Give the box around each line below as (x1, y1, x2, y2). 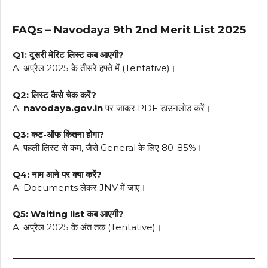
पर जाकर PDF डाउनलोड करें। (103, 102, 211, 114)
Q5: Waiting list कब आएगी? (13, 208, 124, 220)
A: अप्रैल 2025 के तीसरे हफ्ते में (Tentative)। (13, 62, 176, 74)
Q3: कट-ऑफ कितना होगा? (13, 129, 104, 141)
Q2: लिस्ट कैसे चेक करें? (13, 89, 96, 100)
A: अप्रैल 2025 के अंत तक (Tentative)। (13, 221, 162, 233)
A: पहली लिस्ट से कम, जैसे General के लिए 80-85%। (13, 142, 202, 154)
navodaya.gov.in (23, 102, 103, 114)
